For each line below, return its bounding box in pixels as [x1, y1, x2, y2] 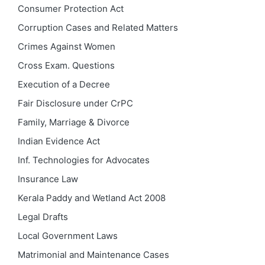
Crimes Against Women [18, 40, 115, 52]
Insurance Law [18, 173, 78, 185]
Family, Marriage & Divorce [18, 116, 130, 128]
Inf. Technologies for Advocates [18, 154, 150, 166]
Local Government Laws [18, 230, 118, 241]
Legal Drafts [18, 211, 68, 222]
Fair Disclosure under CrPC [18, 97, 133, 109]
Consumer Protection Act [18, 2, 124, 14]
